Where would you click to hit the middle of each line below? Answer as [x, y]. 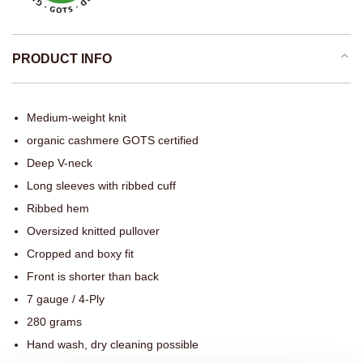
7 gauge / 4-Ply [66, 299]
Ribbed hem [58, 209]
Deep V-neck [60, 163]
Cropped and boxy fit [80, 254]
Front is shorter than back [93, 277]
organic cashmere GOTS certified [113, 141]
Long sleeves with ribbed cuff [101, 186]
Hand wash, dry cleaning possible [113, 345]
